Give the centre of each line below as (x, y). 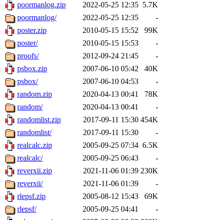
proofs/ (28, 56)
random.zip (35, 94)
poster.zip (32, 30)
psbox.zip (32, 69)
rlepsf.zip (31, 196)
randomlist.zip (39, 120)
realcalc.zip (35, 145)
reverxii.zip (35, 171)
